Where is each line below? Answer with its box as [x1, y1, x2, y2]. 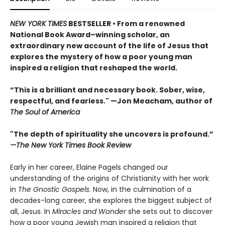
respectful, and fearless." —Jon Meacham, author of [10, 95, 212, 106]
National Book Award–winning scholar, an [10, 29, 170, 40]
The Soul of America [10, 106, 80, 117]
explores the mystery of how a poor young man [10, 51, 192, 62]
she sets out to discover [126, 206, 212, 216]
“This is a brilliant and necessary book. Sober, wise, [10, 84, 205, 95]
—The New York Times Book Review [10, 140, 131, 150]
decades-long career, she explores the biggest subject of [10, 195, 212, 205]
